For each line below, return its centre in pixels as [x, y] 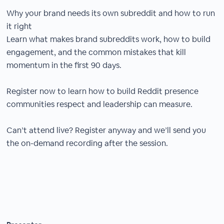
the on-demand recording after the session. [87, 143]
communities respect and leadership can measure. [100, 104]
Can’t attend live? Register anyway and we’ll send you [106, 130]
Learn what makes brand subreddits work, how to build [109, 39]
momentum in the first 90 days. [64, 65]
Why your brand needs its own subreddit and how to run [111, 13]
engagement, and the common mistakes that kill [96, 52]
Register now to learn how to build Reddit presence [103, 91]
